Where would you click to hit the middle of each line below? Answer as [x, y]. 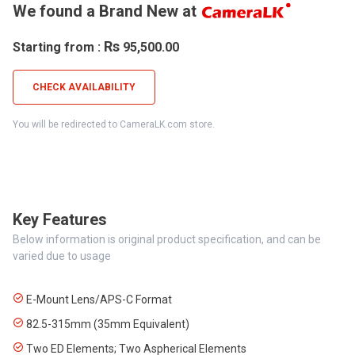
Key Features [60, 219]
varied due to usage [62, 256]
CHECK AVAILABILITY [84, 87]
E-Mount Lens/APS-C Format [98, 300]
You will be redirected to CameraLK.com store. [114, 124]
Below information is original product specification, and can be [167, 239]
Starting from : [58, 47]
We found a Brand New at [105, 11]
